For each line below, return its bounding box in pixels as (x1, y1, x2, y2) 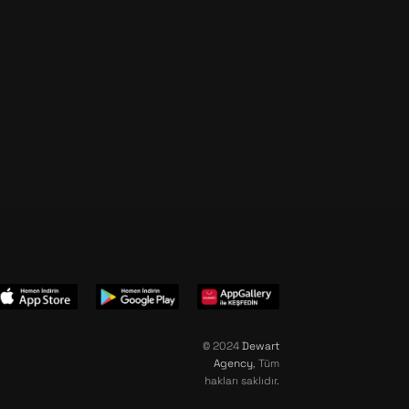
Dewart (241, 339, 279, 353)
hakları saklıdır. (204, 373, 279, 388)
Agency (213, 356, 253, 371)
